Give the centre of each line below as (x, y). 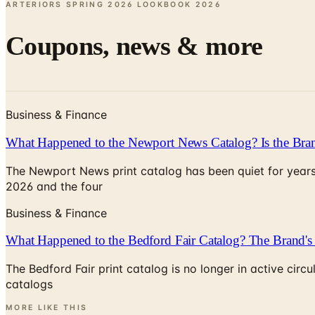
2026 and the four (54, 186)
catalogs (29, 284)
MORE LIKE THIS (47, 307)
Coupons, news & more (134, 45)
